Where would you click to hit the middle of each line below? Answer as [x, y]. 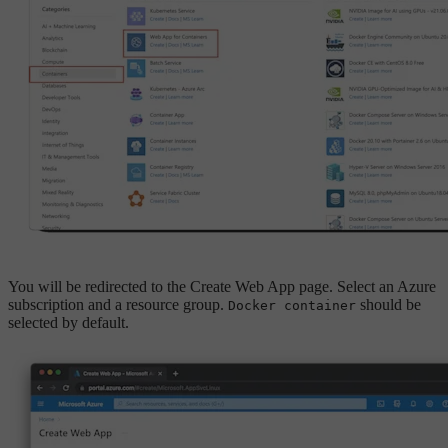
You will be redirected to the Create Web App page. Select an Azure [222, 286]
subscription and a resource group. [118, 304]
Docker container [292, 305]
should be [388, 304]
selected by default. [68, 322]
